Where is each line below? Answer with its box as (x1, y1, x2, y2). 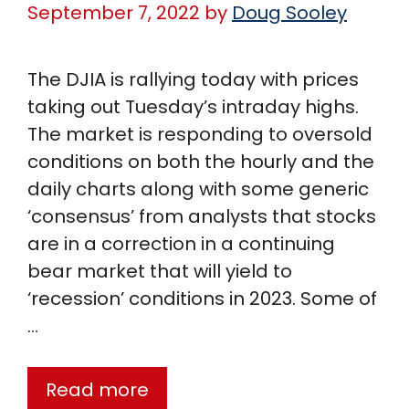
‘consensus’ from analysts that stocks (27, 204, 376, 229)
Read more (46, 377, 149, 403)
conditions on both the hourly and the (27, 149, 374, 174)
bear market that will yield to (27, 258, 292, 284)
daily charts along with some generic (27, 176, 369, 202)
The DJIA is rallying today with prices (27, 67, 359, 92)
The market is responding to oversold (27, 121, 372, 147)
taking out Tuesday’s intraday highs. (27, 94, 359, 120)
